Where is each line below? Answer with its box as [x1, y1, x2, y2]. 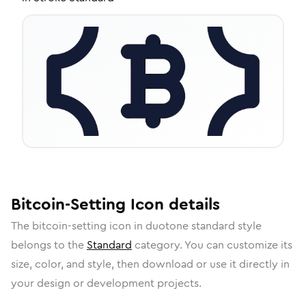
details [164, 193, 220, 216]
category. [132, 237, 184, 253]
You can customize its [184, 237, 292, 253]
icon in [107, 218, 145, 234]
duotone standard [145, 218, 235, 234]
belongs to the [11, 237, 87, 253]
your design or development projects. [11, 275, 201, 291]
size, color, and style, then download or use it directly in [11, 256, 290, 272]
